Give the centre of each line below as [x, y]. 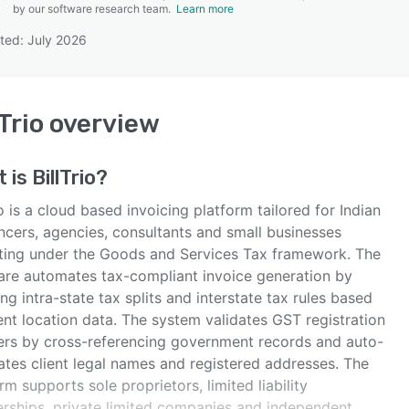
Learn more [205, 9]
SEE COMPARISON [200, 90]
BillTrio [64, 178]
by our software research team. [94, 9]
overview [102, 124]
